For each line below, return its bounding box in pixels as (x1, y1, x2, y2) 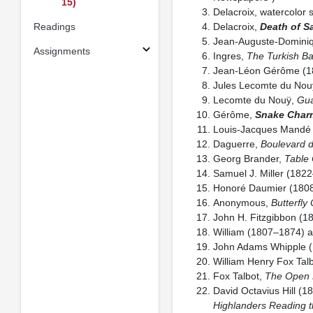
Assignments (33, 45, 90, 57)
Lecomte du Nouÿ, (212, 94, 297, 105)
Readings (33, 20, 75, 32)
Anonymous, (212, 197, 271, 208)
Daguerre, (212, 138, 261, 150)
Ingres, (212, 50, 247, 61)
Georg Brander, (212, 153, 284, 164)
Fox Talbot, (212, 270, 265, 282)
